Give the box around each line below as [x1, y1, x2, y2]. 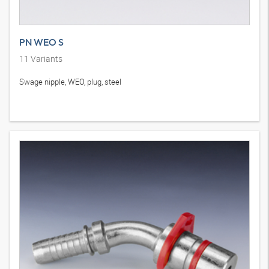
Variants [29, 53, 62, 64]
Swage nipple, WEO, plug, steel [19, 76, 121, 87]
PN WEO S [19, 36, 64, 48]
